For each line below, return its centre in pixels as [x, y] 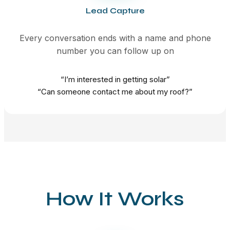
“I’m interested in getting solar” [115, 79]
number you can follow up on [115, 51]
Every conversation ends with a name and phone [115, 38]
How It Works [115, 198]
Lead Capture [115, 10]
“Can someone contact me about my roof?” [115, 91]
